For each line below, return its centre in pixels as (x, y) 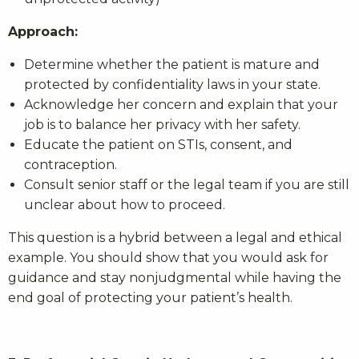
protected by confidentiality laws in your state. (172, 85)
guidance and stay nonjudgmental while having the (175, 278)
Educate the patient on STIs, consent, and (158, 145)
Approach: (43, 32)
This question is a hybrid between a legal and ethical (175, 238)
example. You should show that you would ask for (168, 258)
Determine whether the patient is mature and (172, 65)
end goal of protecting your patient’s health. (150, 298)
